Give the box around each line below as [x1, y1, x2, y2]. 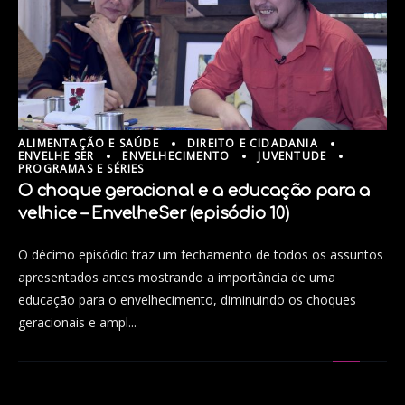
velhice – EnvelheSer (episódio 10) [18, 204, 289, 223]
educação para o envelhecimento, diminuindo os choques [18, 291, 356, 309]
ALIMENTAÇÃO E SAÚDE [18, 135, 159, 151]
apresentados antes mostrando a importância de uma [18, 268, 335, 287]
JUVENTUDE [258, 147, 327, 164]
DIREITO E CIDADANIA [187, 135, 318, 151]
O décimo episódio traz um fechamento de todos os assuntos [18, 246, 383, 264]
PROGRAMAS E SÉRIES [18, 160, 145, 176]
